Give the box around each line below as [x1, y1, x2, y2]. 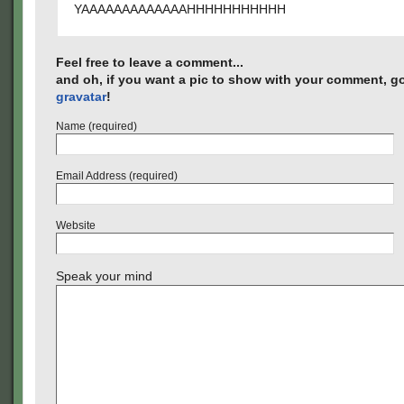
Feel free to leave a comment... [56, 55, 243, 69]
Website [56, 219, 96, 232]
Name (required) [56, 120, 137, 133]
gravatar [56, 89, 106, 104]
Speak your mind [56, 269, 152, 283]
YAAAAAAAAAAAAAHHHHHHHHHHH [74, 2, 286, 16]
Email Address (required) [56, 170, 178, 182]
